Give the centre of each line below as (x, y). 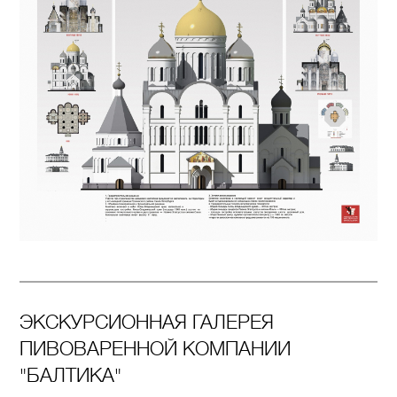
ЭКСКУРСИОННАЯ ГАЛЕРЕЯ (147, 322)
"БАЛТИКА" (71, 375)
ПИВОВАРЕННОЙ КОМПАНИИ (156, 348)
